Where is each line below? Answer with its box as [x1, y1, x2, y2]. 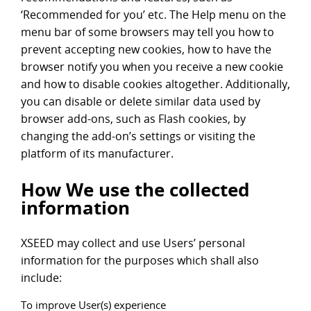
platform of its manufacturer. [21, 146, 174, 162]
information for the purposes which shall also [21, 253, 259, 269]
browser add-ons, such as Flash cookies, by [21, 111, 246, 127]
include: [21, 270, 62, 286]
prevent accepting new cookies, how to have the [21, 42, 271, 58]
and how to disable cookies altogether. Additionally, [21, 76, 290, 92]
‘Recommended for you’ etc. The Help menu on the [21, 7, 286, 23]
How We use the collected [21, 177, 249, 203]
